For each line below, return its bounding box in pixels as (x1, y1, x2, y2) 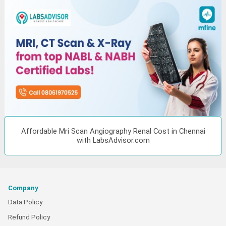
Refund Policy (8, 213, 50, 221)
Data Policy (8, 198, 42, 206)
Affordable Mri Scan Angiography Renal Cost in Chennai (21, 126, 205, 136)
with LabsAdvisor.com (76, 135, 150, 145)
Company (8, 184, 38, 192)
